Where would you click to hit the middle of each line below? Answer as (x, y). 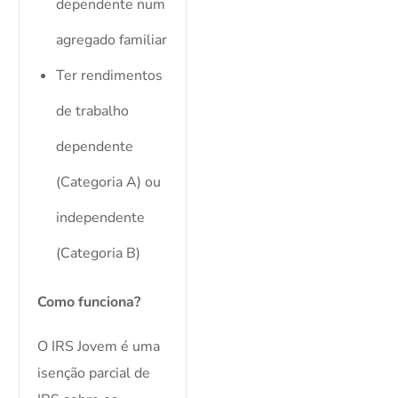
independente (101, 218)
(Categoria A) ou (109, 183)
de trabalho (93, 111)
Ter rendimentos (110, 76)
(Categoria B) (99, 254)
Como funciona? (89, 302)
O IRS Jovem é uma (99, 347)
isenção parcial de (94, 374)
